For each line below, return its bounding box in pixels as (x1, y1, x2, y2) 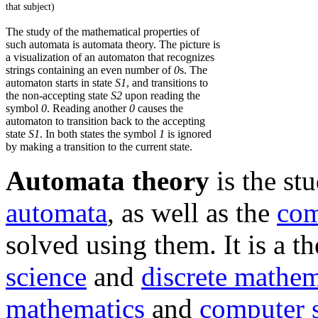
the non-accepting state (6, 89, 111, 102)
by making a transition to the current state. (6, 140, 192, 153)
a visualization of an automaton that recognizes (6, 50, 214, 63)
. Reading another (47, 102, 129, 114)
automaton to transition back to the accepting (6, 114, 205, 127)
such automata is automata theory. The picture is (6, 38, 220, 50)
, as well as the (107, 197, 277, 228)
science (6, 261, 87, 292)
